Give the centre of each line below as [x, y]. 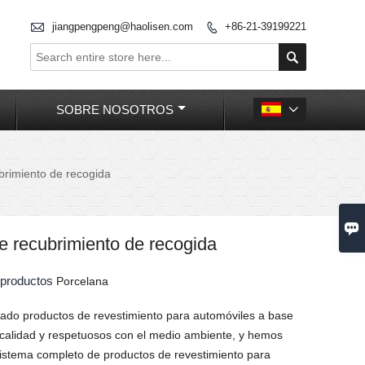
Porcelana [83, 281]
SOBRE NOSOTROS [115, 110]
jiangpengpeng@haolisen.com [123, 26]
